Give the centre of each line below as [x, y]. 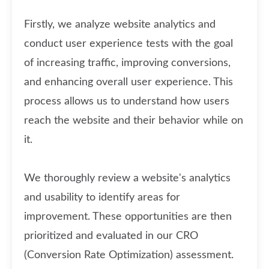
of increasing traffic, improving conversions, [127, 63]
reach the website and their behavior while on [134, 121]
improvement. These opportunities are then [128, 217]
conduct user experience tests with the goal [128, 44]
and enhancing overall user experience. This [128, 82]
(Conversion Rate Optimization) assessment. [129, 255]
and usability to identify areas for [102, 198]
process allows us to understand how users [127, 101]
